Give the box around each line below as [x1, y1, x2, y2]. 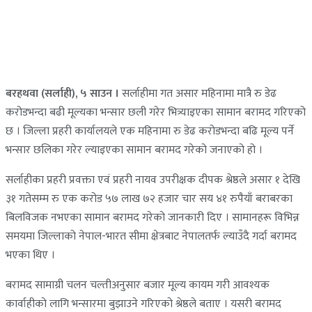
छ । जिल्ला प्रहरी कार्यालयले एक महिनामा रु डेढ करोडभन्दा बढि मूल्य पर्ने [6, 121, 294, 141]
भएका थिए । [6, 245, 55, 265]
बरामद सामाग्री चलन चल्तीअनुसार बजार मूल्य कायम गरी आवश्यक [6, 275, 270, 295]
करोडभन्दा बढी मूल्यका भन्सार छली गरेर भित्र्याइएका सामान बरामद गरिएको [6, 102, 306, 122]
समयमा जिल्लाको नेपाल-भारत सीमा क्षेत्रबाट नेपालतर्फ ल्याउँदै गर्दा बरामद [6, 226, 297, 246]
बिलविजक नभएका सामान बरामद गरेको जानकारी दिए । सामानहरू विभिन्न [6, 208, 299, 227]
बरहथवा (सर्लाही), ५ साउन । [6, 84, 119, 103]
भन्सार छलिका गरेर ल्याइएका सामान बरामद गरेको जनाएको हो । [6, 140, 263, 159]
